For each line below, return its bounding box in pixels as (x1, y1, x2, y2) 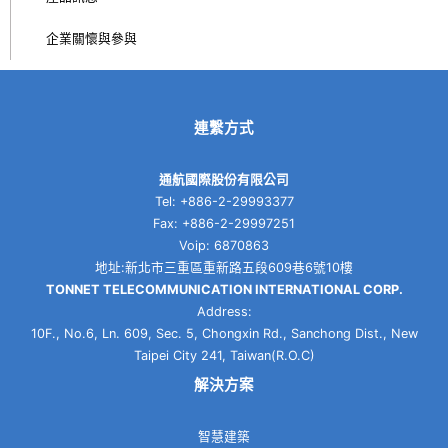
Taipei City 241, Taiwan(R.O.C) (133, 348, 315, 364)
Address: (196, 304, 252, 320)
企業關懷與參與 (46, 31, 137, 47)
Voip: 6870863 (179, 238, 269, 254)
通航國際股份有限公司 (159, 172, 289, 188)
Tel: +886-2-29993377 (154, 194, 294, 210)
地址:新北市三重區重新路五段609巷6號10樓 (95, 260, 353, 276)
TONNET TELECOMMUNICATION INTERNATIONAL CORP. (45, 282, 403, 298)
